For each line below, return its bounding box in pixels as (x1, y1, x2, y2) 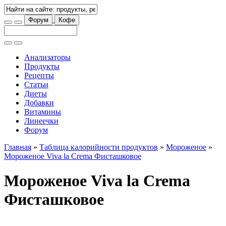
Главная (4, 143, 31, 151)
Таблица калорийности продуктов (39, 143, 158, 151)
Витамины (24, 107, 61, 116)
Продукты (24, 62, 60, 71)
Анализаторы (24, 53, 71, 62)
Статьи (24, 80, 48, 89)
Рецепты (24, 71, 54, 80)
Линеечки (24, 117, 59, 125)
